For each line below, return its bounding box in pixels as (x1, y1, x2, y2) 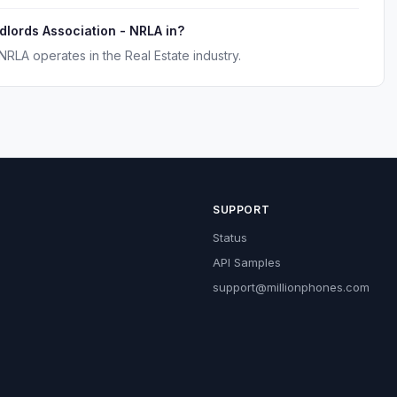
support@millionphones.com (213, 280, 370, 294)
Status (213, 230, 247, 245)
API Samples (213, 255, 281, 269)
